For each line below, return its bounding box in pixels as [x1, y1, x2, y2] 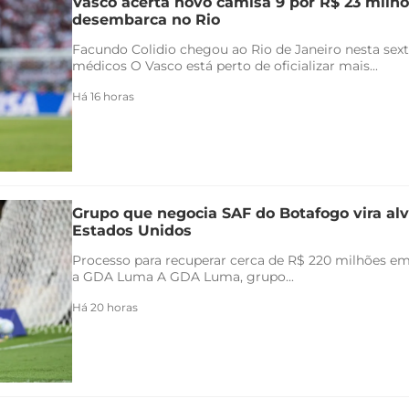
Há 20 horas [72, 299, 138, 314]
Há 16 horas [72, 89, 134, 103]
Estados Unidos [72, 221, 192, 239]
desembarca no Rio [72, 10, 220, 28]
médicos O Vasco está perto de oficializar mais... [72, 57, 378, 74]
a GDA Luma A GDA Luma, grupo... [72, 267, 294, 285]
